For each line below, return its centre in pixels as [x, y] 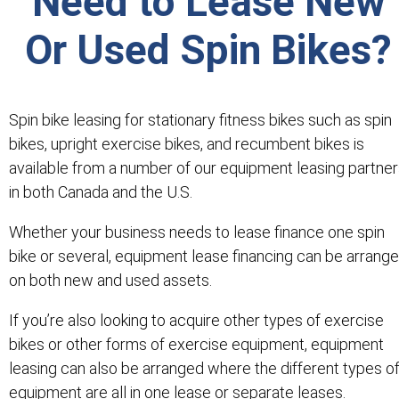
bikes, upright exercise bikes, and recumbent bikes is [187, 143]
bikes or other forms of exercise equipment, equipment [196, 344]
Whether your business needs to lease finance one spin [197, 232]
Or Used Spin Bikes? [208, 49]
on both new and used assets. [110, 280]
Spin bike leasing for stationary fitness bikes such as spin [200, 119]
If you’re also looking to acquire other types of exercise [196, 320]
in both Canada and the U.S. [101, 191]
